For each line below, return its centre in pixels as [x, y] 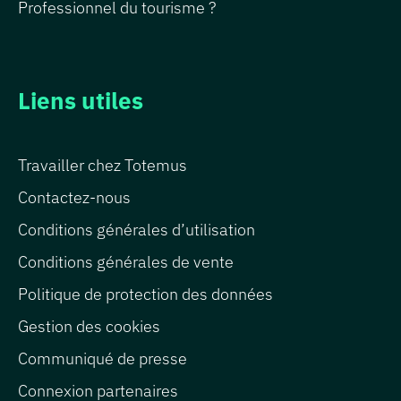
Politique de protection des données [145, 294]
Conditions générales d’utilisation [137, 230]
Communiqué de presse [102, 359]
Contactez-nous [74, 198]
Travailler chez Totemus [102, 166]
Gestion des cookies [89, 327]
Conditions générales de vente [126, 262]
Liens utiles [81, 101]
